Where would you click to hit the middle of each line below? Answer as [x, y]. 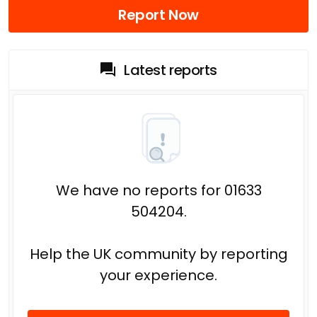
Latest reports [171, 70]
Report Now [158, 15]
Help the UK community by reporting [158, 254]
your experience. [158, 275]
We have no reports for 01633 [158, 190]
